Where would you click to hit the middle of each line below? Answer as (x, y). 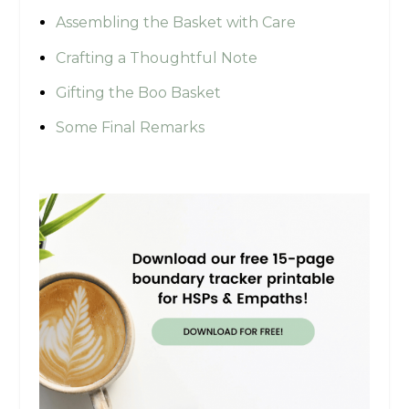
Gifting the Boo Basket (138, 92)
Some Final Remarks (130, 127)
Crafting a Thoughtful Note (156, 58)
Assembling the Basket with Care (175, 23)
